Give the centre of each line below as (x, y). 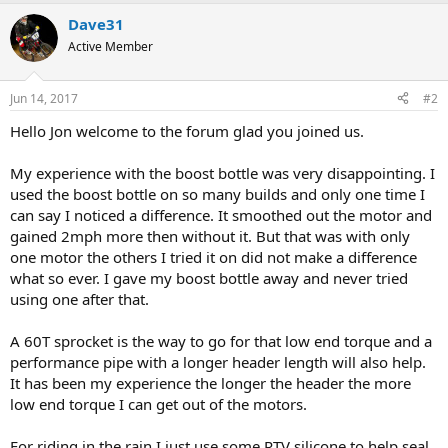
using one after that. (79, 298)
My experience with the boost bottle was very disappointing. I (222, 172)
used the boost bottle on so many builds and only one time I (217, 193)
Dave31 (96, 24)
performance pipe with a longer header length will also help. (218, 361)
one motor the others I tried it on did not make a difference (213, 256)
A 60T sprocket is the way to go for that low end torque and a (221, 340)
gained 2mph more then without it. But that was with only (210, 235)
